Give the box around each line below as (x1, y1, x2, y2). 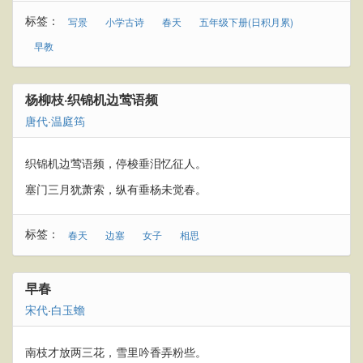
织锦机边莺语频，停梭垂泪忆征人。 (25, 155, 207, 171)
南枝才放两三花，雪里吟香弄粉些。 (25, 344, 207, 360)
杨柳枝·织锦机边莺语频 (25, 90, 158, 109)
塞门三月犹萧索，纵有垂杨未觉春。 (25, 181, 207, 197)
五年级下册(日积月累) (199, 15, 293, 28)
